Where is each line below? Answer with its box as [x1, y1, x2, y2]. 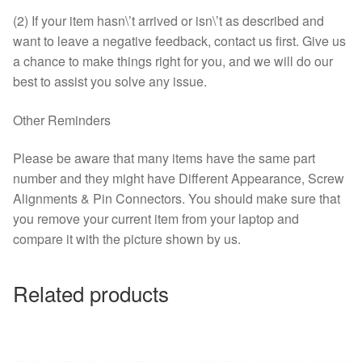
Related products [13, 277, 169, 308]
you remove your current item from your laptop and [13, 209, 299, 229]
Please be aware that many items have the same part [13, 149, 315, 168]
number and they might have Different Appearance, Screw [13, 169, 344, 188]
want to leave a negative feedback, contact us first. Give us [13, 32, 346, 50]
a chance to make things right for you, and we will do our [13, 52, 333, 70]
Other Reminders [13, 110, 111, 129]
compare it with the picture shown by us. [13, 229, 241, 249]
